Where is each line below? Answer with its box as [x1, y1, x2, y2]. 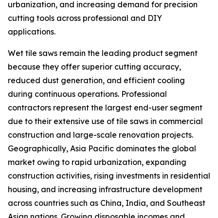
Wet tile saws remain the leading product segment [8, 48, 198, 58]
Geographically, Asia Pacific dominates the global [8, 144, 196, 154]
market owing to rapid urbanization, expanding [8, 157, 186, 167]
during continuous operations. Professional [8, 89, 167, 99]
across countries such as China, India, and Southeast [8, 198, 205, 208]
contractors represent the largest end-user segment [8, 103, 202, 113]
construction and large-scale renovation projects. [8, 130, 193, 140]
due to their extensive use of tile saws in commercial [8, 116, 203, 127]
